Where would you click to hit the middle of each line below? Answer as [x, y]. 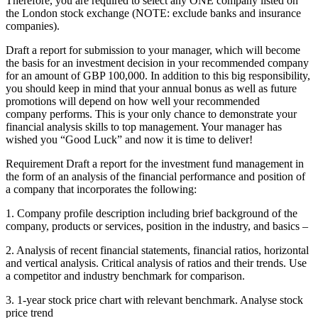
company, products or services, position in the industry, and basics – [157, 226]
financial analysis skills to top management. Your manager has [144, 126]
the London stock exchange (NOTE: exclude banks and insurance [153, 13]
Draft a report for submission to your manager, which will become [153, 50]
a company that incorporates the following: [101, 189]
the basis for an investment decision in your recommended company [157, 62]
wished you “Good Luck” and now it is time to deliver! [131, 139]
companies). [33, 26]
